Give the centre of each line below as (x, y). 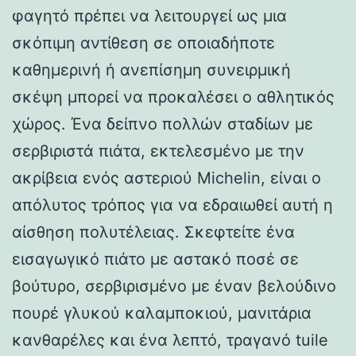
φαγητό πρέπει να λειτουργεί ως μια (149, 15)
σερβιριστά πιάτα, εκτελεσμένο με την (158, 151)
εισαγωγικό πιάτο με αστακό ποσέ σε (155, 259)
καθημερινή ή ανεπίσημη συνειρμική (151, 70)
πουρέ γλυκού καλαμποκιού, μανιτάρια (162, 313)
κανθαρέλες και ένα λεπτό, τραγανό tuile (170, 340)
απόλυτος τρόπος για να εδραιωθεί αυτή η (172, 205)
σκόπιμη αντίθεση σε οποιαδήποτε (143, 43)
